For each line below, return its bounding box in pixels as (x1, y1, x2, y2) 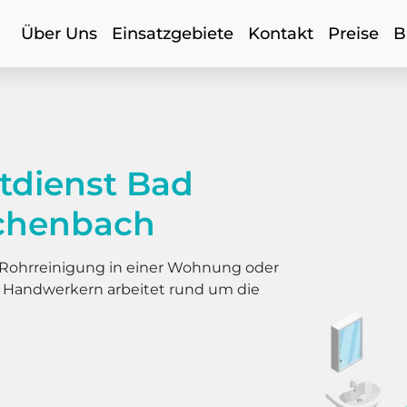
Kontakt (248, 24, 313, 44)
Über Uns (21, 24, 97, 44)
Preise (328, 24, 379, 44)
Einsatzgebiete (112, 24, 233, 44)
